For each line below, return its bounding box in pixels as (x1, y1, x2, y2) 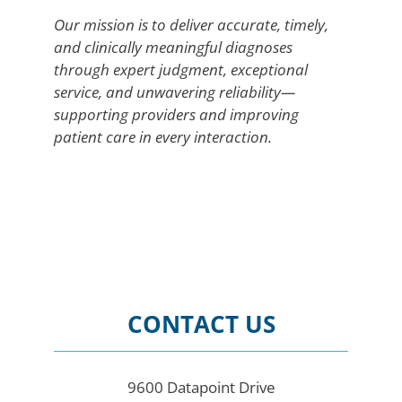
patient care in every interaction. (54, 127, 272, 148)
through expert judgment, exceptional (54, 59, 308, 81)
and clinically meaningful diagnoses (54, 37, 293, 58)
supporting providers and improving (54, 104, 299, 126)
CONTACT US (127, 308, 275, 341)
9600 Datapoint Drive (127, 377, 275, 398)
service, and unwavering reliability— (54, 82, 295, 103)
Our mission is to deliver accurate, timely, (54, 14, 328, 36)
